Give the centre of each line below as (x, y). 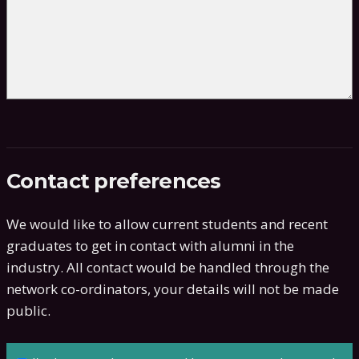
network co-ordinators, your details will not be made (173, 289)
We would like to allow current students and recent (167, 224)
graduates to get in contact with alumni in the (150, 246)
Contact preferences (114, 180)
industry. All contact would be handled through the (168, 267)
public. (28, 311)
